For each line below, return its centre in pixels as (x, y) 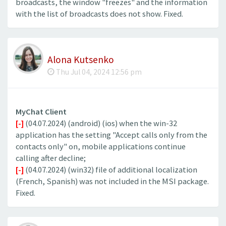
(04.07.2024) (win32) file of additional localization (110, 170)
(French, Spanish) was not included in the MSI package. (112, 182)
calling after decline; (51, 158)
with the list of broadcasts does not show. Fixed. (99, 14)
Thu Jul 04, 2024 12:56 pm (98, 72)
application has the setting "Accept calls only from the (111, 135)
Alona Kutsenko (81, 60)
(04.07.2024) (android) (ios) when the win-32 (100, 124)
